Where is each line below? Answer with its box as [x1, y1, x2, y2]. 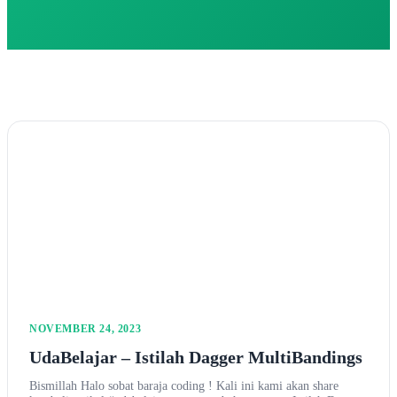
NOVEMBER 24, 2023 [29, 323, 142, 336]
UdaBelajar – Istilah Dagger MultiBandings [29, 347, 362, 368]
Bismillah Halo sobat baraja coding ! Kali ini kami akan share [29, 378, 339, 393]
